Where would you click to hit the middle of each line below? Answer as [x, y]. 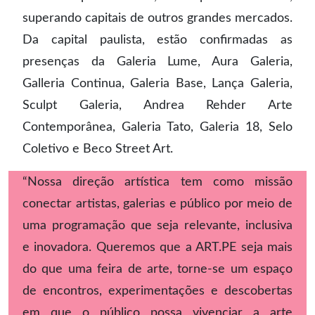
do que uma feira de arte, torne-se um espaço [157, 269]
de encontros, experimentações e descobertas [157, 291]
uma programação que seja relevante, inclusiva [157, 225]
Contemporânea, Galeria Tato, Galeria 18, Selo [157, 127]
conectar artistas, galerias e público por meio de [157, 204]
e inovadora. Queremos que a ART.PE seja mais [157, 247]
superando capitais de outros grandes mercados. [157, 18]
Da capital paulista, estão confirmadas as [157, 40]
